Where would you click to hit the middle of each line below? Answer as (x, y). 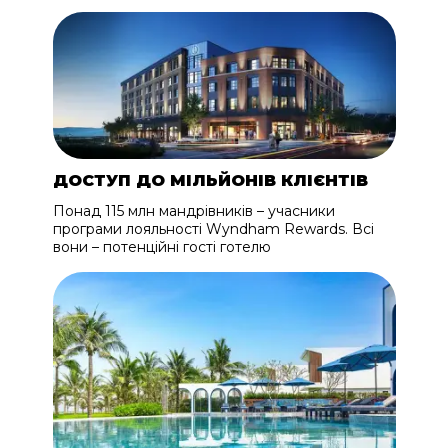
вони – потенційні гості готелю (161, 247)
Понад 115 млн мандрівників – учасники (193, 211)
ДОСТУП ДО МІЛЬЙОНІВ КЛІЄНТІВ (210, 181)
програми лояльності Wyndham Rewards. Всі (213, 229)
